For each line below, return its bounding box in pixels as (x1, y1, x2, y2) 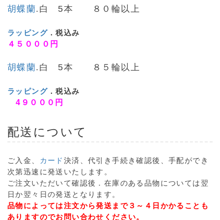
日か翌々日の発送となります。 (7, 190, 120, 198)
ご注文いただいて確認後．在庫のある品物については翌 (7, 178, 209, 187)
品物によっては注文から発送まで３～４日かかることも (7, 201, 209, 210)
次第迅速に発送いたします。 (7, 167, 112, 176)
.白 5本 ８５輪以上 (36, 62, 140, 72)
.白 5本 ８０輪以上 (36, 3, 140, 14)
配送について (7, 125, 87, 138)
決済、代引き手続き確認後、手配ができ (63, 156, 209, 165)
